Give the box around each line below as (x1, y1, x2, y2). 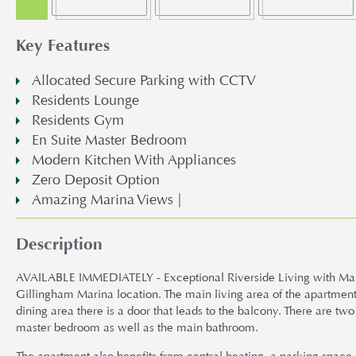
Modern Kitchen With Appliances (32, 151, 236, 169)
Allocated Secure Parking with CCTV (32, 72, 256, 90)
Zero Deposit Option (32, 171, 160, 189)
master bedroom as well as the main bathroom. (16, 320, 258, 335)
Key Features (16, 35, 110, 56)
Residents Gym (32, 111, 124, 130)
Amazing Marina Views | (32, 191, 182, 209)
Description (16, 234, 103, 254)
